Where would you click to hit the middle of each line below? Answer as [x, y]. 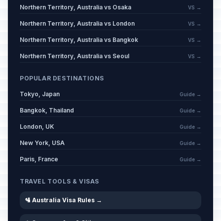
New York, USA [42, 143]
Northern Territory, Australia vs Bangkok [79, 40]
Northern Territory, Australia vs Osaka [75, 7]
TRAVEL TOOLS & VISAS [59, 181]
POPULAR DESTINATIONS [62, 78]
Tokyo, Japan [40, 94]
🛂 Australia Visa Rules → [63, 200]
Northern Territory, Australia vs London [77, 23]
